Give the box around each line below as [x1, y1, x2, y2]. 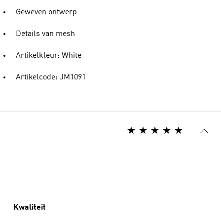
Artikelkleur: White [16, 52, 81, 60]
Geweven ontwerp [16, 8, 77, 16]
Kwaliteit [13, 204, 46, 212]
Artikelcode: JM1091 [16, 74, 86, 81]
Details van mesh [16, 30, 75, 38]
